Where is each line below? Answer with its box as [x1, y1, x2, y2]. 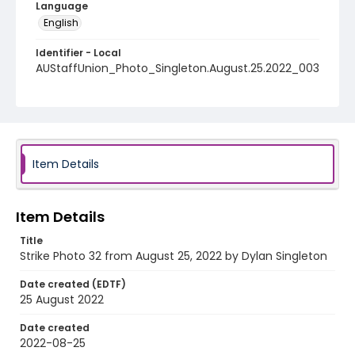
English [44, 16, 78, 29]
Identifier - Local [36, 46, 121, 59]
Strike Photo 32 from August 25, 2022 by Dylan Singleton [20, 248, 327, 264]
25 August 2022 [20, 292, 104, 307]
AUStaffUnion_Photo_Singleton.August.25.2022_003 [36, 60, 319, 76]
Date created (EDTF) [20, 277, 126, 291]
